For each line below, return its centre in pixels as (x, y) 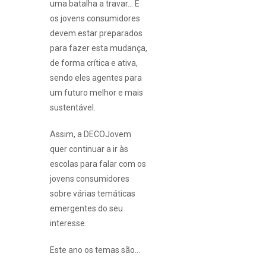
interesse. (68, 223)
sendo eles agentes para (96, 77)
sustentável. (73, 107)
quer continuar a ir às (89, 149)
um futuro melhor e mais (96, 92)
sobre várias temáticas (93, 193)
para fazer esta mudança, (99, 48)
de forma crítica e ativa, (94, 63)
